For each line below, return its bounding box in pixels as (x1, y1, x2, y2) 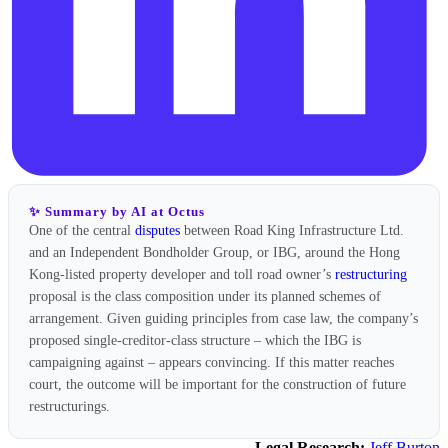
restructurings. (29, 399, 110, 415)
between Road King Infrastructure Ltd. (180, 223, 404, 239)
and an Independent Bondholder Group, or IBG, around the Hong (29, 245, 400, 261)
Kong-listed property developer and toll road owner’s (29, 267, 335, 283)
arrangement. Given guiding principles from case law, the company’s (29, 311, 418, 327)
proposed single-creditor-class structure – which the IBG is (29, 333, 361, 349)
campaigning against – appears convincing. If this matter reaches (29, 355, 394, 371)
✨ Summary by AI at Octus (29, 205, 205, 220)
